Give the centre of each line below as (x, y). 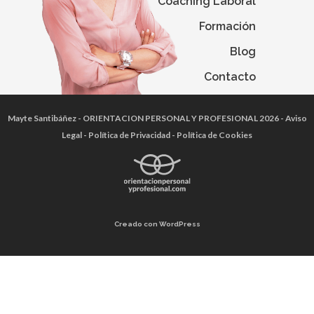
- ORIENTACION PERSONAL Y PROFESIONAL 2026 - (180, 118)
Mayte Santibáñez (42, 118)
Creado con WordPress (157, 224)
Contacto (230, 77)
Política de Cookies (214, 135)
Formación (227, 26)
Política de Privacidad (129, 135)
